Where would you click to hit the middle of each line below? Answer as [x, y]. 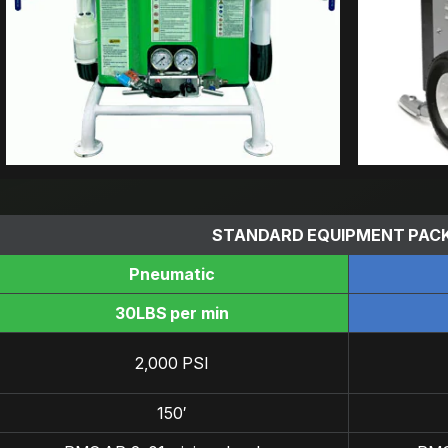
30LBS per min [172, 313]
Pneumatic [172, 274]
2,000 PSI [172, 363]
